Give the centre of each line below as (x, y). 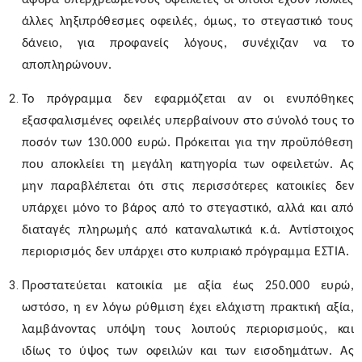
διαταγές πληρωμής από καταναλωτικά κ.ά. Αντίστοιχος (187, 231)
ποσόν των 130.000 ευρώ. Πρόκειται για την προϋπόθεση (187, 143)
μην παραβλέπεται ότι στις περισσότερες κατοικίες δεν (187, 187)
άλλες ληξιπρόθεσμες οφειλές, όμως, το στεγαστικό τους (187, 22)
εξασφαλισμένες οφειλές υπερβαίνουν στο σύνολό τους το (187, 122)
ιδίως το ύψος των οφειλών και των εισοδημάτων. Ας (187, 352)
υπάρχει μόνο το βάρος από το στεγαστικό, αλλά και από (187, 209)
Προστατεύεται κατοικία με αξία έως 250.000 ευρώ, (187, 286)
